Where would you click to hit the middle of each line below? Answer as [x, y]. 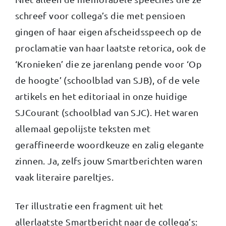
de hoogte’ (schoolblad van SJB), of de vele [108, 80]
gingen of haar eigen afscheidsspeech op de [108, 31]
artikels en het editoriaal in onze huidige [101, 96]
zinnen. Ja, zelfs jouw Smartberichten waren [109, 160]
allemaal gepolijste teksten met [83, 128]
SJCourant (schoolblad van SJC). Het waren [107, 112]
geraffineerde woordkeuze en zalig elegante [110, 144]
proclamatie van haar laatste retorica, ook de [110, 47]
